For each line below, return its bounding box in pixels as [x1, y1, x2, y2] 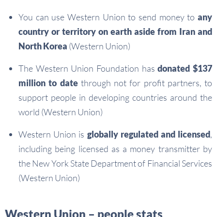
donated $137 [157, 63, 213, 74]
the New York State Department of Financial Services [18, 158, 212, 169]
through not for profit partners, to [77, 77, 212, 89]
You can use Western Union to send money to [18, 12, 198, 23]
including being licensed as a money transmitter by [18, 143, 212, 155]
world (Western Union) [18, 107, 103, 118]
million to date [18, 77, 78, 89]
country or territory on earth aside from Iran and [18, 26, 212, 37]
